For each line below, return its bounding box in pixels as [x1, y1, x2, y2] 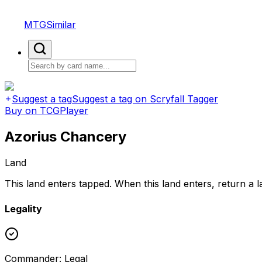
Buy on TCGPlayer [5, 105, 88, 116]
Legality [5, 202, 42, 215]
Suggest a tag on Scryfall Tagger [72, 93, 218, 105]
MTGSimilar [24, 19, 76, 30]
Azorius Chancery [5, 127, 126, 145]
